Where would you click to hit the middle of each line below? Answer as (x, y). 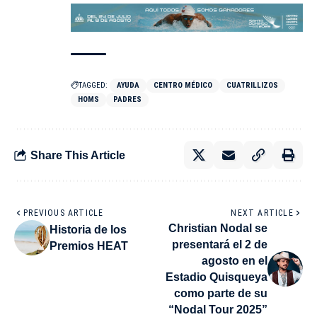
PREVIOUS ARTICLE (64, 213)
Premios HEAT (89, 246)
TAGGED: (93, 86)
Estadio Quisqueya (217, 277)
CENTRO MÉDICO (183, 86)
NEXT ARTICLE (262, 213)
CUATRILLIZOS (252, 86)
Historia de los (88, 230)
